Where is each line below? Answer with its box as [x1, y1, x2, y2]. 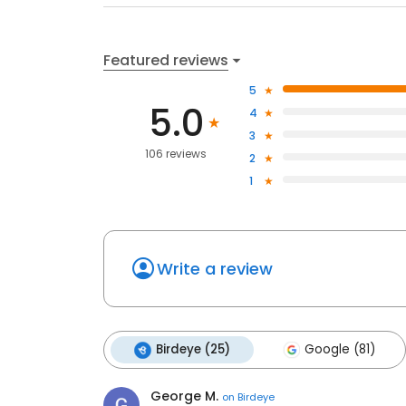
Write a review [157, 257, 273, 281]
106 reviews [145, 146, 208, 162]
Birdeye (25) [156, 341, 230, 359]
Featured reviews [103, 49, 228, 71]
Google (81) [304, 341, 375, 359]
